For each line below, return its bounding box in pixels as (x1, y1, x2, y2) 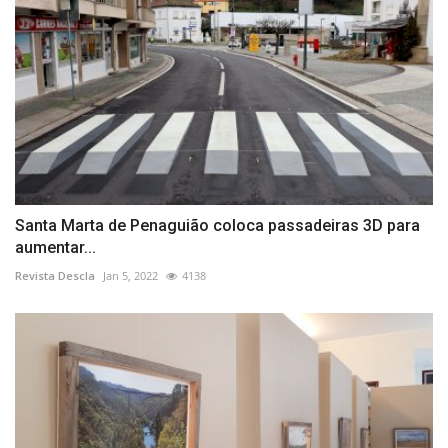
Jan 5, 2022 (103, 268, 158, 284)
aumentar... (15, 238, 96, 258)
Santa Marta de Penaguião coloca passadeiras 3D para (15, 216, 420, 236)
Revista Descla (15, 268, 95, 284)
